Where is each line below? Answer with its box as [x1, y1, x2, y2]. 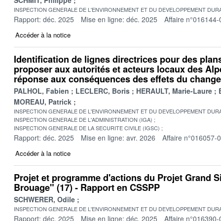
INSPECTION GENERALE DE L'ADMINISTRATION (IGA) [14, 115, 152, 123]
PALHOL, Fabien [14, 85, 69, 96]
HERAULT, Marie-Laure [136, 85, 212, 96]
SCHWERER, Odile [14, 194, 75, 204]
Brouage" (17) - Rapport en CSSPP [14, 181, 160, 194]
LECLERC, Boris [75, 85, 130, 96]
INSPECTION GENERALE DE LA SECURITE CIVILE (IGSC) [14, 123, 160, 132]
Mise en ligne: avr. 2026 [81, 132, 155, 143]
